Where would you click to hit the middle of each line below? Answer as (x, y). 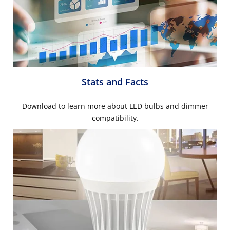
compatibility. (115, 118)
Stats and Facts (115, 81)
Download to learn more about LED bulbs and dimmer (115, 106)
